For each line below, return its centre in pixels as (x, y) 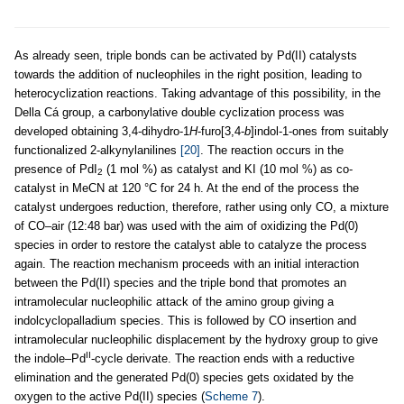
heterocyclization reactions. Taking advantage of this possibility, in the (197, 93)
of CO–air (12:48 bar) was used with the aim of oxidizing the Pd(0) (186, 225)
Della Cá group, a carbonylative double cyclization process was (179, 112)
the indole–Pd (50, 358)
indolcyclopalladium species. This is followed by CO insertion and (185, 320)
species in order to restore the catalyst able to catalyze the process (191, 244)
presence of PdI (56, 169)
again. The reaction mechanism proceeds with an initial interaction (187, 263)
